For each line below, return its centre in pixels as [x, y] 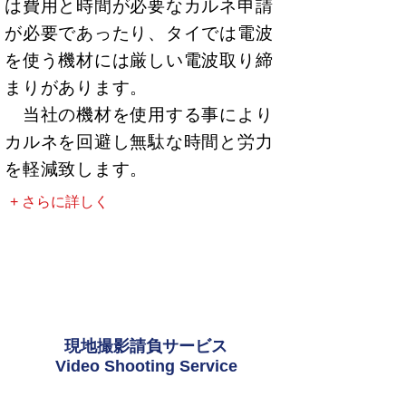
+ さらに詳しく [59, 202]
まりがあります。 [85, 87]
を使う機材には [68, 60]
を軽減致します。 [77, 169]
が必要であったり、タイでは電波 [139, 33]
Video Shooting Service [146, 366]
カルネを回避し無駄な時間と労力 [139, 142]
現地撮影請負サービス [146, 346]
